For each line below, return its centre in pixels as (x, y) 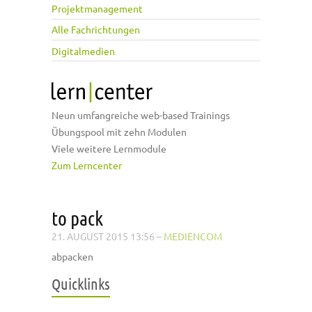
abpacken (72, 257)
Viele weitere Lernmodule (109, 149)
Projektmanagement (97, 9)
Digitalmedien (83, 50)
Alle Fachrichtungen (96, 30)
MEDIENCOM (193, 236)
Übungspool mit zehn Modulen (119, 132)
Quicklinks (81, 284)
